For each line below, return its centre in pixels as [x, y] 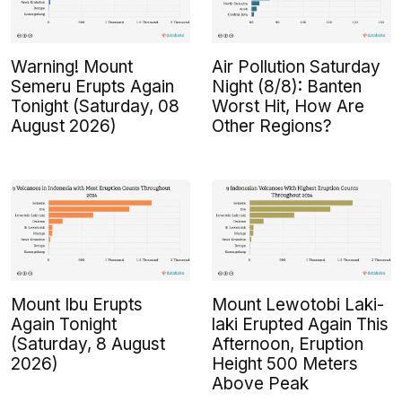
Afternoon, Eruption [288, 344]
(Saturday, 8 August [88, 344]
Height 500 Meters [285, 363]
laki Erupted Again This [300, 324]
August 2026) [64, 127]
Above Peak [260, 383]
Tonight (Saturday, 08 [95, 107]
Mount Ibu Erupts [77, 304]
